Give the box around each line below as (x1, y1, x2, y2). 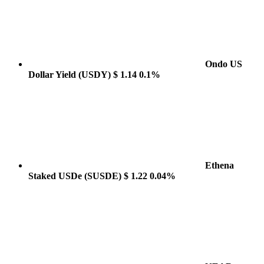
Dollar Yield (28, 70, 78, 80)
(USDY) (78, 70, 111, 80)
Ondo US (205, 59, 242, 69)
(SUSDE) (84, 171, 121, 181)
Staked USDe (28, 171, 84, 181)
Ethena (205, 160, 234, 170)
